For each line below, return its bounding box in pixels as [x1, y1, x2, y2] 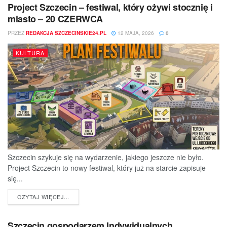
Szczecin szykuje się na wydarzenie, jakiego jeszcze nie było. [8, 152, 204, 162]
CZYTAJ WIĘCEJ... [17, 192, 69, 201]
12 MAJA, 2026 [116, 29, 154, 36]
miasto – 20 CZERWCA [8, 12, 103, 25]
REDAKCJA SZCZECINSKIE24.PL [26, 29, 106, 36]
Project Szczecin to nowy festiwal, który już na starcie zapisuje [8, 162, 206, 173]
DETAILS [68, 192, 93, 200]
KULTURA [16, 48, 45, 57]
